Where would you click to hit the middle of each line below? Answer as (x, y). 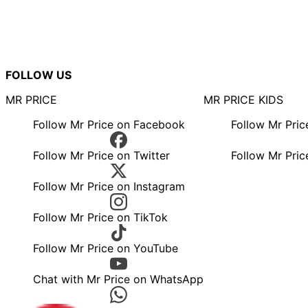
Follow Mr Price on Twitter (101, 156)
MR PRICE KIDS (243, 100)
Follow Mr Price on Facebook (109, 125)
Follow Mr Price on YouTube (106, 249)
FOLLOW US (38, 75)
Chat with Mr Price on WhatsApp (118, 279)
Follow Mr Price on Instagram (109, 187)
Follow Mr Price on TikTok (100, 218)
